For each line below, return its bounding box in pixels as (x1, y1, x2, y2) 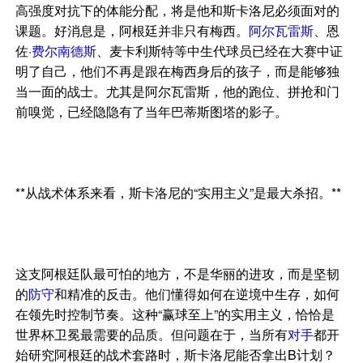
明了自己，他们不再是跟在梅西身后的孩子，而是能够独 (15, 62, 340, 81)
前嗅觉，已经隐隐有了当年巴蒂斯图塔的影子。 (15, 102, 288, 122)
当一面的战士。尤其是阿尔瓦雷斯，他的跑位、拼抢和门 (15, 82, 340, 101)
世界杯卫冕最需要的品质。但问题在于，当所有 (15, 325, 288, 344)
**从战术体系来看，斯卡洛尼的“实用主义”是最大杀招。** (15, 183, 342, 203)
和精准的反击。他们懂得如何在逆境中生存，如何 (54, 284, 340, 304)
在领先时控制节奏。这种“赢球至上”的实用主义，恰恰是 (15, 305, 335, 324)
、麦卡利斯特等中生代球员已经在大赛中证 (96, 41, 344, 61)
